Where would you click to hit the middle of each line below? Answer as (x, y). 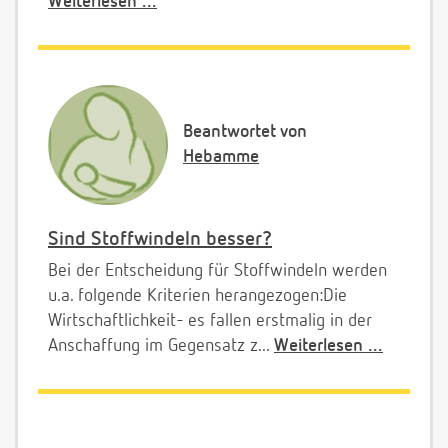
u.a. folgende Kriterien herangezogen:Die (197, 295)
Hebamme (221, 156)
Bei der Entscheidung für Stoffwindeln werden (217, 270)
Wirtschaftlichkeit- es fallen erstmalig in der (210, 320)
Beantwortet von (245, 131)
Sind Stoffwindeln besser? (160, 238)
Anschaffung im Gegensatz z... (161, 345)
